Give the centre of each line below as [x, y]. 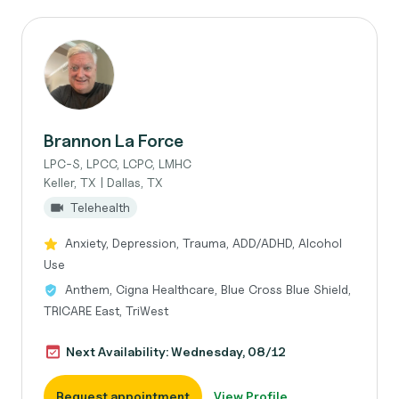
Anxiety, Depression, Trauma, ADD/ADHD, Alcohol [204, 243]
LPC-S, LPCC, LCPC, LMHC [118, 163]
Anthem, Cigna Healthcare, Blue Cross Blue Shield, [208, 289]
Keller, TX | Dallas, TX [103, 182]
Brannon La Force [114, 141]
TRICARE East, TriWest [106, 310]
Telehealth [100, 207]
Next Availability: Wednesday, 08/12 [176, 351]
